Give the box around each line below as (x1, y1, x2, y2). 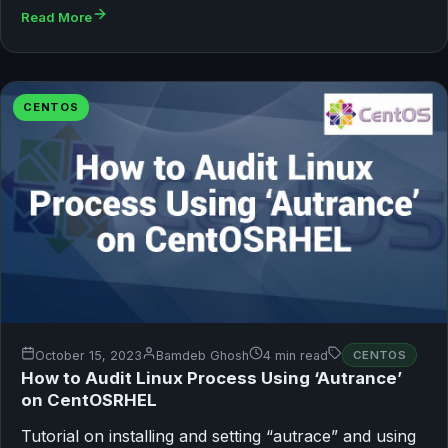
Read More (21, 8, 92, 25)
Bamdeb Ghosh (156, 347, 249, 363)
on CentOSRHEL (21, 390, 157, 411)
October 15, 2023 (35, 347, 142, 363)
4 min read (263, 347, 328, 363)
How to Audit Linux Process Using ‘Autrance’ (21, 368, 402, 389)
